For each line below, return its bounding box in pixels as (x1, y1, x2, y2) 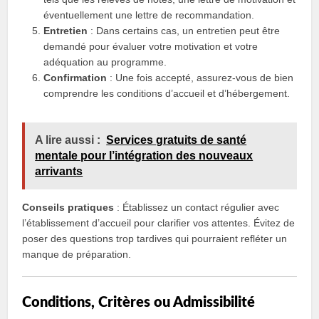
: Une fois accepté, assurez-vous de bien (107, 72, 294, 83)
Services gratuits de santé (106, 134, 247, 146)
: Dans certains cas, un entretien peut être (88, 25, 281, 36)
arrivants (35, 165, 83, 177)
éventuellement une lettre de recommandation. (43, 9, 255, 21)
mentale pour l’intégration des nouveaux (35, 150, 253, 162)
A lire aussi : (35, 134, 101, 146)
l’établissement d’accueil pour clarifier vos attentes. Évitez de (22, 217, 296, 229)
